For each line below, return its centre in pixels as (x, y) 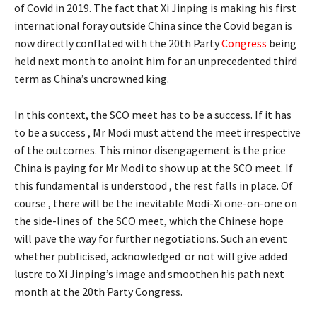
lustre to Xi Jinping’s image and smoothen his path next (149, 273)
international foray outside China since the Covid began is (153, 25)
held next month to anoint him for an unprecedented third (156, 60)
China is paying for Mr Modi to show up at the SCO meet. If (154, 167)
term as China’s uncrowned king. (92, 78)
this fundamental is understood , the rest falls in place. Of (154, 185)
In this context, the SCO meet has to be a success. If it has (153, 114)
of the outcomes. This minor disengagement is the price (150, 150)
